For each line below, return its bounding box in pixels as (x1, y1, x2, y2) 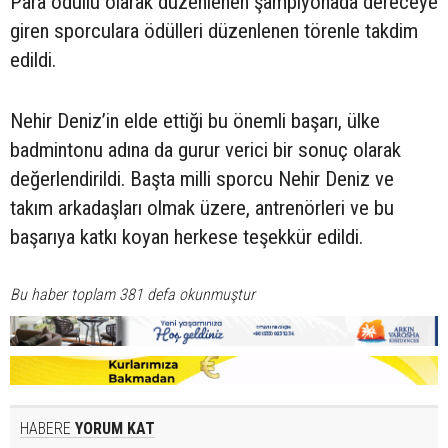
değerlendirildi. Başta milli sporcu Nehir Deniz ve (10, 167, 394, 192)
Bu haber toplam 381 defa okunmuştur (10, 285, 255, 305)
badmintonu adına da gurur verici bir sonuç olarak (10, 138, 401, 163)
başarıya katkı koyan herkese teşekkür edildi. (10, 225, 363, 250)
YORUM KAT (71, 419, 155, 439)
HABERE (20, 419, 71, 439)
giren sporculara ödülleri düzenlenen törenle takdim (10, 19, 418, 44)
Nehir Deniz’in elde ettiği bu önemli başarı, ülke (10, 109, 380, 134)
